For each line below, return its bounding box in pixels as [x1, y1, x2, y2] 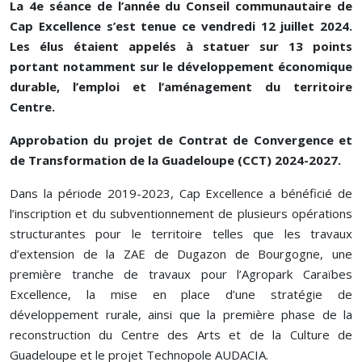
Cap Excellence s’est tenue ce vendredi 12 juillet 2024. [10, 17, 352, 34]
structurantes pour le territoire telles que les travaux [10, 225, 352, 242]
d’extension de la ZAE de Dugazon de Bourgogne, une [10, 245, 352, 262]
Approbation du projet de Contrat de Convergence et [10, 131, 352, 148]
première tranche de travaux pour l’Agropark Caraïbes [10, 265, 352, 282]
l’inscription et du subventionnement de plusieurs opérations [10, 204, 352, 221]
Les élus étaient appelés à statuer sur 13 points [10, 37, 352, 54]
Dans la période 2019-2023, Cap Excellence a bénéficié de [10, 184, 352, 201]
